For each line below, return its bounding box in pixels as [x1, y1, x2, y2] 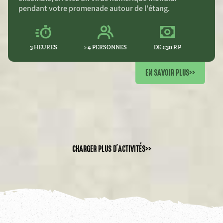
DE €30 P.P [153, 44, 181, 51]
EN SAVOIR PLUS [145, 67, 189, 79]
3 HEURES [29, 44, 57, 51]
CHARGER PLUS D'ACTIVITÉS [72, 143, 145, 155]
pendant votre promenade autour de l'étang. [18, 3, 170, 14]
